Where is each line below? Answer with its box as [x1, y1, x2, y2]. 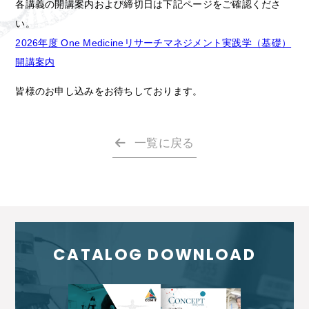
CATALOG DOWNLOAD [53, 243, 256, 266]
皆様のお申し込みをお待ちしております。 [15, 86, 203, 97]
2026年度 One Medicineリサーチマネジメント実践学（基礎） [15, 37, 292, 49]
